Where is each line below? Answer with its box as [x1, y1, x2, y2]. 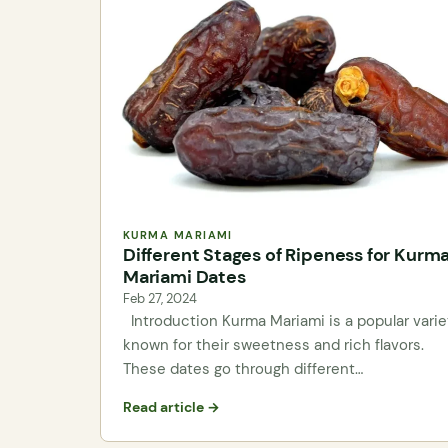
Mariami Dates [123, 264, 246, 289]
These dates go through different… [123, 358, 363, 379]
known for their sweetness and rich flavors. [123, 334, 424, 355]
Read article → [123, 399, 220, 417]
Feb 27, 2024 [123, 289, 197, 307]
